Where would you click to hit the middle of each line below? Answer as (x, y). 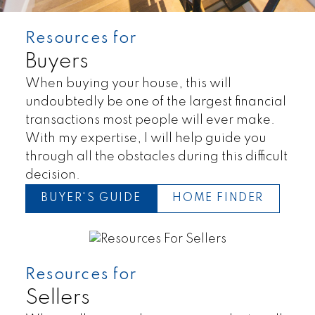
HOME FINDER (218, 199)
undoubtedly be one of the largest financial (155, 102)
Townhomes (229, 290)
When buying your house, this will (128, 83)
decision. (52, 175)
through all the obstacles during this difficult (156, 156)
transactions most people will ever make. (150, 120)
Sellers (57, 298)
